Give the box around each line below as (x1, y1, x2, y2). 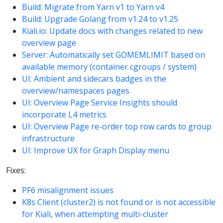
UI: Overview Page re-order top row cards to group (22, 120, 212, 132)
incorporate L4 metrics (22, 109, 107, 120)
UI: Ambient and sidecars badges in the (22, 73, 166, 84)
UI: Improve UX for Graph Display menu (22, 144, 169, 156)
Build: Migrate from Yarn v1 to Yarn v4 (22, 1, 164, 12)
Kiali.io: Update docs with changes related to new (22, 25, 203, 36)
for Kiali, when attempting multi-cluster (22, 208, 168, 220)
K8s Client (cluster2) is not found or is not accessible (22, 196, 216, 208)
